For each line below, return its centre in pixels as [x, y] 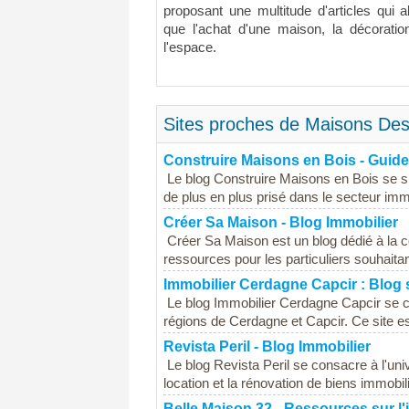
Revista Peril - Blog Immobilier [267, 346]
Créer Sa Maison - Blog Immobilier [281, 222]
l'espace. [190, 47]
